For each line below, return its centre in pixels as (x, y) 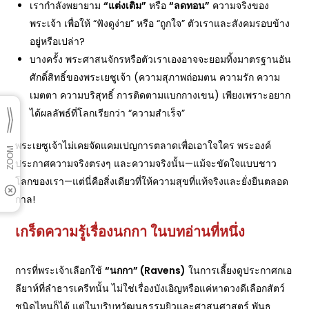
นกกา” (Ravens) (148, 270)
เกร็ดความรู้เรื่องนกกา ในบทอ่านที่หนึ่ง (130, 232)
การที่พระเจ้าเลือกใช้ (60, 270)
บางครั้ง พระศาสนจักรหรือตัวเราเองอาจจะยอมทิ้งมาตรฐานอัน (161, 59)
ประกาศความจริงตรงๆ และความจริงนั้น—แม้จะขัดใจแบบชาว (146, 163)
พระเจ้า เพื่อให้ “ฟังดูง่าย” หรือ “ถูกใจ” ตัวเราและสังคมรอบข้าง (160, 23)
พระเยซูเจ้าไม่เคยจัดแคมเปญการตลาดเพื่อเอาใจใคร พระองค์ (143, 146)
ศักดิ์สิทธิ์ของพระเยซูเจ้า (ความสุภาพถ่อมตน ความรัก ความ (155, 77)
